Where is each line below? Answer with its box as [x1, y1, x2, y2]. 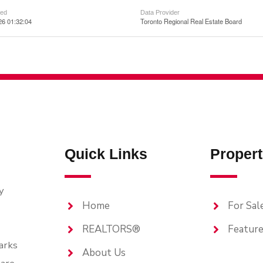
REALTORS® [82, 222, 140, 236]
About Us [82, 246, 126, 259]
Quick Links [64, 146, 147, 162]
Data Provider [140, 9, 180, 16]
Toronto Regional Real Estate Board [140, 16, 242, 26]
